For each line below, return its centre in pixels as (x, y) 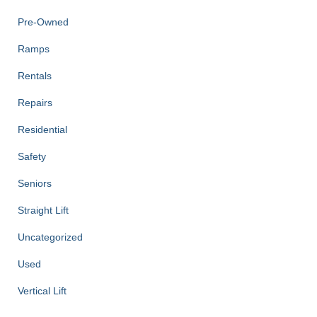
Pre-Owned (43, 22)
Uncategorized (50, 237)
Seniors (35, 183)
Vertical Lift (42, 290)
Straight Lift (43, 210)
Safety (32, 156)
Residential (42, 129)
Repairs (35, 102)
